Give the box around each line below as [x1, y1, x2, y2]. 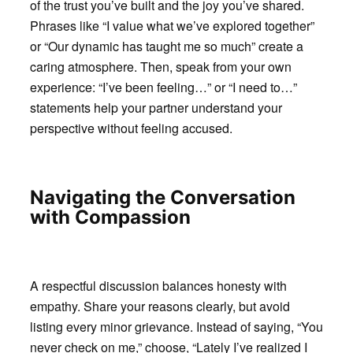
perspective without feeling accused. [29, 118, 232, 137]
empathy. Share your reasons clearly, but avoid [29, 296, 290, 315]
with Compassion [29, 205, 191, 229]
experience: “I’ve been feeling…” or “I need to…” [29, 77, 297, 96]
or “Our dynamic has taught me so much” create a [29, 36, 303, 55]
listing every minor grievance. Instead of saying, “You [29, 317, 323, 336]
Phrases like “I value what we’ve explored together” [29, 16, 314, 35]
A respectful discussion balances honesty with [29, 276, 287, 295]
